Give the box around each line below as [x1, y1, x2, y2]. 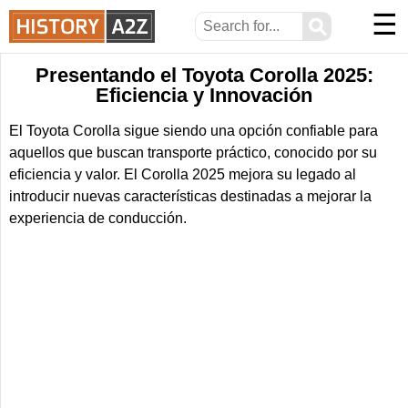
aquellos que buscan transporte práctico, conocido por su [9, 145, 377, 160]
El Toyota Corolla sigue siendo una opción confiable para [9, 123, 378, 138]
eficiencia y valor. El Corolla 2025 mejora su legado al [9, 167, 356, 182]
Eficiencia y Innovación [96, 84, 312, 107]
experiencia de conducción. [9, 210, 187, 226]
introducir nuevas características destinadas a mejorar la [9, 189, 372, 204]
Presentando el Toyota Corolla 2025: [35, 64, 373, 87]
